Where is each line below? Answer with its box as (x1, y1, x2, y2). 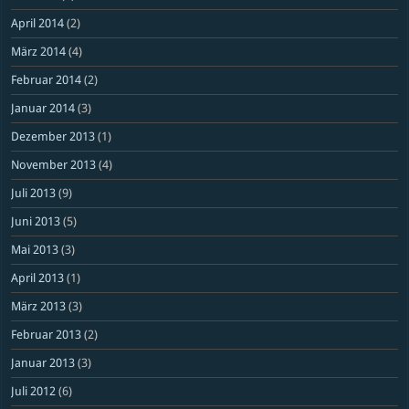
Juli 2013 (11, 186, 57, 200)
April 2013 (11, 271, 65, 285)
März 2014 (11, 45, 67, 58)
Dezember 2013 (11, 130, 96, 143)
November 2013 (11, 158, 97, 172)
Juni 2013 (11, 215, 61, 228)
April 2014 (11, 16, 65, 30)
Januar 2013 (11, 356, 76, 370)
